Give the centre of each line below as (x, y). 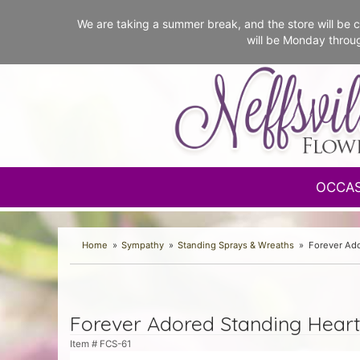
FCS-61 (115, 344)
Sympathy (143, 245)
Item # (85, 344)
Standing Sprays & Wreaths (236, 245)
